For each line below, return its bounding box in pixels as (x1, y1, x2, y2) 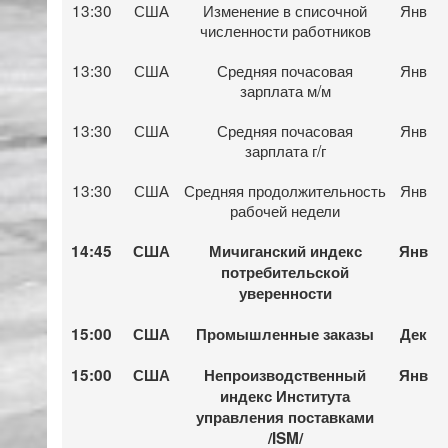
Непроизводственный (204, 363, 366, 386)
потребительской (221, 260, 349, 283)
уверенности (238, 281, 332, 304)
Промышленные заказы (196, 322, 374, 345)
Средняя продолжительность (184, 178, 386, 201)
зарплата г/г (244, 138, 326, 161)
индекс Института (220, 384, 350, 407)
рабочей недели (230, 198, 340, 221)
